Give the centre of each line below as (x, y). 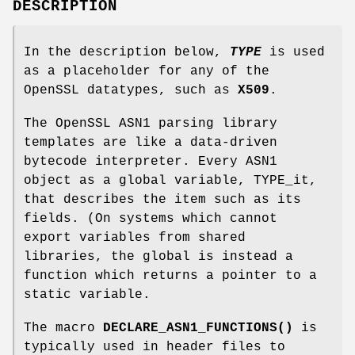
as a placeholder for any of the (147, 71)
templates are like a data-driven (151, 142)
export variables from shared (135, 237)
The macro (63, 328)
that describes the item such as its (162, 199)
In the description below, (127, 52)
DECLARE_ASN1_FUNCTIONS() (198, 328)
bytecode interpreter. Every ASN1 (151, 161)
